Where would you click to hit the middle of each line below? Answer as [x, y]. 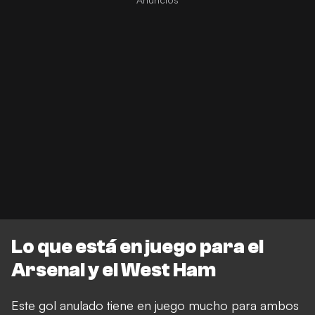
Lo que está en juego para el [137, 247]
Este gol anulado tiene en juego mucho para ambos [155, 306]
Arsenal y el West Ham [114, 270]
